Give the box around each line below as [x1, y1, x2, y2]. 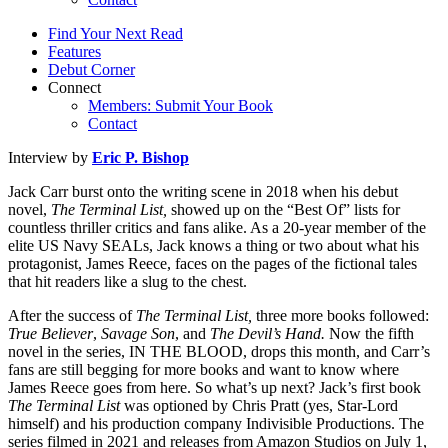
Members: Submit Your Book [88, 96, 273, 114]
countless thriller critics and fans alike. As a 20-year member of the [8, 218, 426, 236]
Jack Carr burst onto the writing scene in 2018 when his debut [8, 182, 398, 200]
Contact [88, 114, 137, 132]
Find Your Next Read [48, 24, 183, 42]
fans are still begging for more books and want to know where [8, 360, 399, 378]
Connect [48, 78, 101, 96]
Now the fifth [329, 324, 414, 342]
